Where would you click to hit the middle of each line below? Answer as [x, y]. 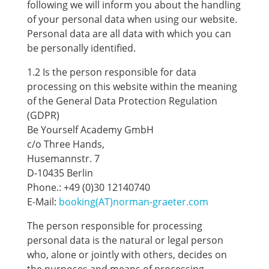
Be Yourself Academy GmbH [90, 130]
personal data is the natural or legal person [125, 240]
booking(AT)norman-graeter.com [133, 202]
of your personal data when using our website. [132, 19]
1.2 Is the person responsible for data [111, 72]
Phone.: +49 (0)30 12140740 [88, 187]
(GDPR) [43, 115]
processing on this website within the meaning [132, 86]
